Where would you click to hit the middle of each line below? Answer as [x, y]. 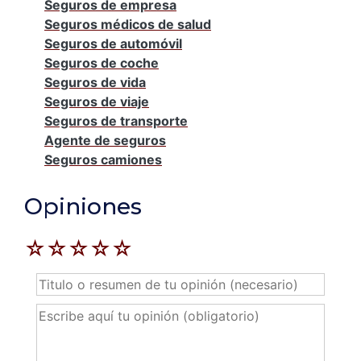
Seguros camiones [103, 159]
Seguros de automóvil [113, 43]
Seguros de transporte [116, 120]
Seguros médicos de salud [128, 24]
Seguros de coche [102, 62]
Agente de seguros [105, 140]
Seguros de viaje [97, 101]
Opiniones [83, 206]
